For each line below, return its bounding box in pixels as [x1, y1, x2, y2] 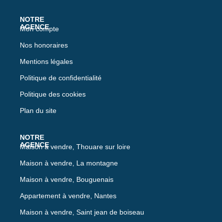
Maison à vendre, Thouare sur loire [20, 142, 130, 151]
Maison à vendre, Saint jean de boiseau [20, 208, 144, 216]
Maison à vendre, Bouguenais [20, 175, 113, 183]
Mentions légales [20, 57, 73, 65]
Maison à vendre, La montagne [20, 159, 118, 167]
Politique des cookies [20, 90, 86, 98]
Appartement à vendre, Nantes [20, 191, 116, 200]
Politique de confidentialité [20, 73, 102, 82]
